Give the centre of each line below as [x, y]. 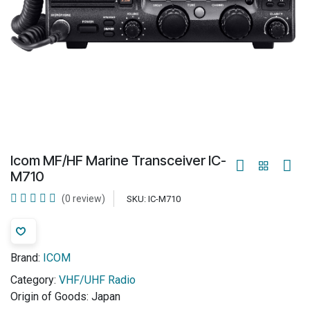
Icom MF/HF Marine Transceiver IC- [118, 161]
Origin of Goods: [49, 297]
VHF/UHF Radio [97, 280]
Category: [33, 280]
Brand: [25, 258]
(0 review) [83, 199]
